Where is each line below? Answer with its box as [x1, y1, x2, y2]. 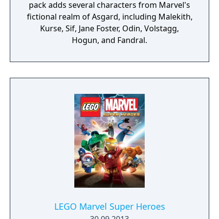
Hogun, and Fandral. [72, 35, 147, 45]
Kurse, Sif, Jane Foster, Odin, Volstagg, [40, 23, 179, 34]
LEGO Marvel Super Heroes [54, 200, 165, 212]
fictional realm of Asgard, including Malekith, [26, 11, 193, 22]
